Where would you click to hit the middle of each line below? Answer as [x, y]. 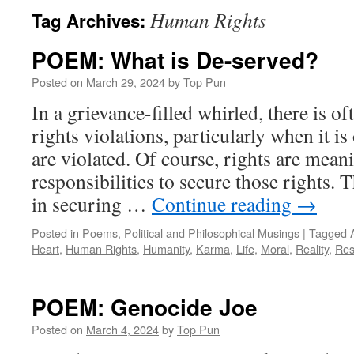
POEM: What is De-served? [175, 60]
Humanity [166, 249]
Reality [312, 249]
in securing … [92, 204]
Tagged [328, 233]
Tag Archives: [91, 21]
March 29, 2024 [126, 82]
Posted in [55, 233]
